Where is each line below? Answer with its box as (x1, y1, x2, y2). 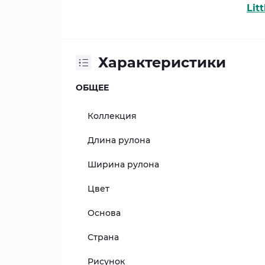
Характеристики (98, 54, 226, 72)
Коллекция (88, 111, 137, 122)
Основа (88, 208, 121, 219)
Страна (88, 232, 119, 243)
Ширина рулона (88, 159, 159, 170)
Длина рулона (88, 135, 150, 146)
